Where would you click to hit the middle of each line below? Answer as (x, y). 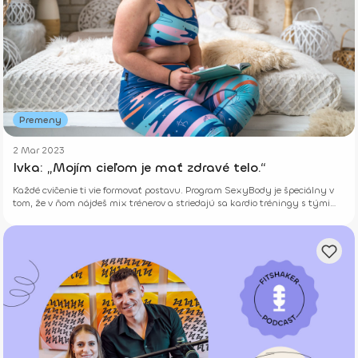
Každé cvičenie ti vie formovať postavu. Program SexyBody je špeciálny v (173, 190)
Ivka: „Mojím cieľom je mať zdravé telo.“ (139, 167)
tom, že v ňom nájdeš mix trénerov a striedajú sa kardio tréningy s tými (171, 203)
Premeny (40, 119)
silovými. (32, 215)
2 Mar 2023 (39, 150)
